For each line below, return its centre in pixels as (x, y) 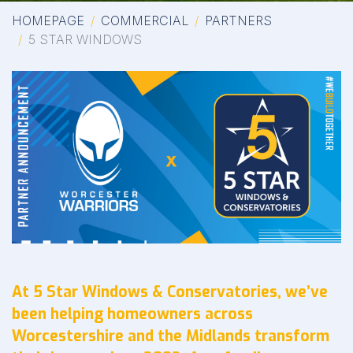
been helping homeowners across (132, 314)
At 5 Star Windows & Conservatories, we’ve (170, 292)
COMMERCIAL (145, 20)
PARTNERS (238, 20)
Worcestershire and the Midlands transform (171, 336)
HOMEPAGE (48, 20)
